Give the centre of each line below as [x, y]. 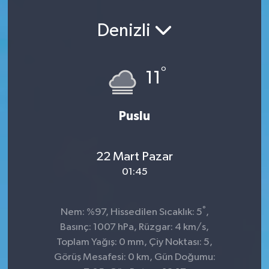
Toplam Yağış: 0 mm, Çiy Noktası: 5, [134, 242]
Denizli [125, 31]
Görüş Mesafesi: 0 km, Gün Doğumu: [134, 257]
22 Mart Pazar [134, 156]
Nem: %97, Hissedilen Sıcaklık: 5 [131, 212]
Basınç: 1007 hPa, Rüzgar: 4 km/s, [134, 227]
